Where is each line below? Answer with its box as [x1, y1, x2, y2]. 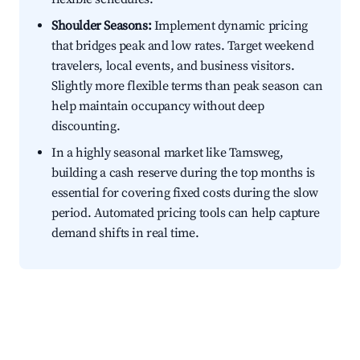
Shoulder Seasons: [51, 18, 152, 35]
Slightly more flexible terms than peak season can [51, 78, 323, 95]
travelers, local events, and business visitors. [51, 58, 295, 75]
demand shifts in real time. [51, 225, 199, 242]
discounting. [51, 118, 121, 135]
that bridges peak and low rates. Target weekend [51, 38, 314, 55]
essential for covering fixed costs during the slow [51, 185, 319, 202]
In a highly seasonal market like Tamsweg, [51, 145, 284, 162]
